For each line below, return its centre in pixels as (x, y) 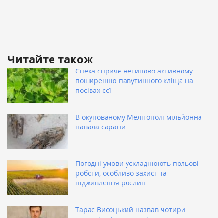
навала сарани (100, 127)
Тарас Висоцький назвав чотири (130, 210)
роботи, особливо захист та (121, 173)
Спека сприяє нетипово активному (134, 71)
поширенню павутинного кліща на (134, 81)
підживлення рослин (110, 183)
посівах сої (93, 91)
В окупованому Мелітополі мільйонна (139, 117)
